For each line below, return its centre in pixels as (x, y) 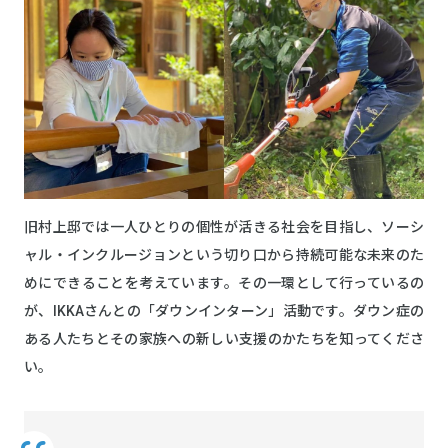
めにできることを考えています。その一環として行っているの (224, 282)
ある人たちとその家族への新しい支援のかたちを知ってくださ (224, 338)
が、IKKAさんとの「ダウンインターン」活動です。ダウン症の (224, 310)
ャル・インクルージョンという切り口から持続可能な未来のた (224, 254)
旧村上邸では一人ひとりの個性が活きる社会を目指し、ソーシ (224, 226)
